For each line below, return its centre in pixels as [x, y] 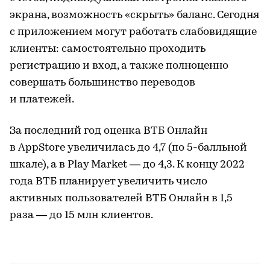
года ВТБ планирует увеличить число [108, 182]
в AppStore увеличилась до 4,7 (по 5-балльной [128, 148]
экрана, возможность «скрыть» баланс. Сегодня [134, 15]
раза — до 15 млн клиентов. [81, 215]
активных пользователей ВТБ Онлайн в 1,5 [121, 199]
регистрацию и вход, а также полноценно [119, 66]
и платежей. [42, 100]
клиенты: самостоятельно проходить [108, 49]
